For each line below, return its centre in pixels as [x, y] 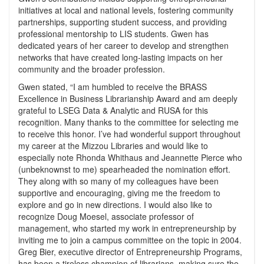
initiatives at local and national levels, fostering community [126, 10]
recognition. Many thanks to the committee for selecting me [128, 122]
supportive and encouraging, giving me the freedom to [119, 193]
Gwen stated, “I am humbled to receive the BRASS [113, 87]
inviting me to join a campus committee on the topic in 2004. [130, 240]
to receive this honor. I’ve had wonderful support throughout [129, 134]
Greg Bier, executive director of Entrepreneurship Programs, [130, 252]
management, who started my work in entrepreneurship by [127, 228]
